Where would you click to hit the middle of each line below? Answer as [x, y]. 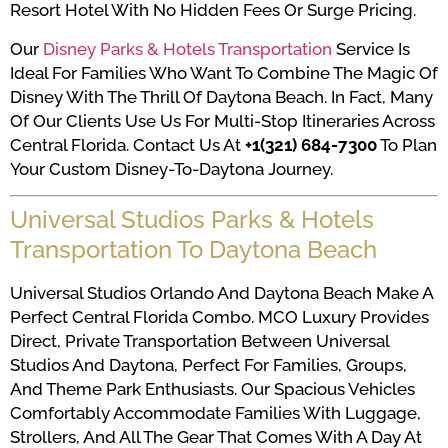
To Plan [407, 144]
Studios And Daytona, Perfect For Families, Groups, [208, 365]
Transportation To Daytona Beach [193, 250]
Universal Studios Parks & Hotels [192, 220]
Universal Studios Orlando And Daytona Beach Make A [221, 293]
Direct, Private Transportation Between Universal [199, 341]
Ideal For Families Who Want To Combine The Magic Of [224, 72]
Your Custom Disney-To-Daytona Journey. [171, 168]
